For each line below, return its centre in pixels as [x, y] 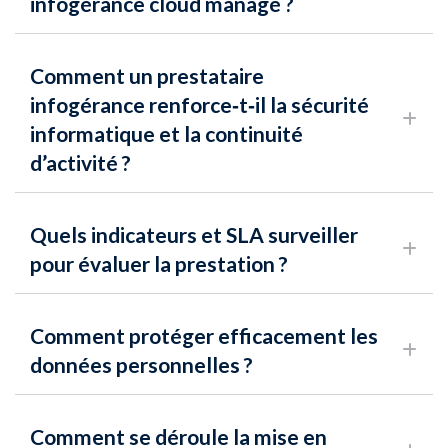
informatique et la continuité [166, 134]
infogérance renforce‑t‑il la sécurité [199, 105]
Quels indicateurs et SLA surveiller [194, 235]
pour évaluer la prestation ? [159, 264]
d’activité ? [80, 163]
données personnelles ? [141, 365]
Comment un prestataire [147, 76]
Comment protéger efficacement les [204, 336]
